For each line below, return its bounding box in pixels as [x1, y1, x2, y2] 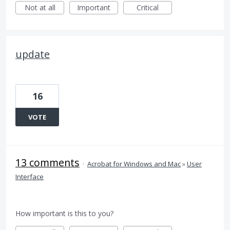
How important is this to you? [15, 208, 113, 218]
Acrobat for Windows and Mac [87, 159, 181, 168]
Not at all [24, 3, 55, 12]
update [15, 47, 50, 61]
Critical [137, 3, 159, 12]
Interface [15, 172, 44, 181]
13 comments [15, 156, 80, 169]
